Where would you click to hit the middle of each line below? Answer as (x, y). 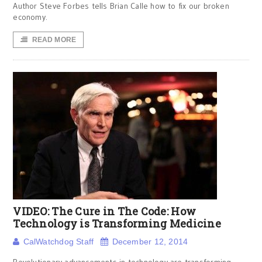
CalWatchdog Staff (58, 242)
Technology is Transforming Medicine (117, 223)
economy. (30, 17)
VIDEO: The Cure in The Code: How (105, 211)
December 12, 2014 (150, 242)
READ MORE (54, 40)
